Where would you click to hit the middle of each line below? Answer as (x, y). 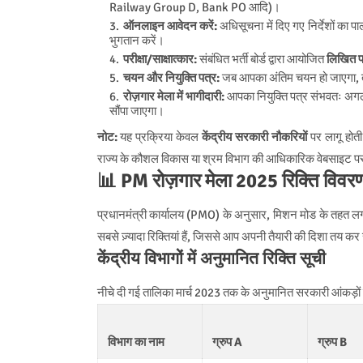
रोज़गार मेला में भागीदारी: (173, 96)
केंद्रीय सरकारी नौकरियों (254, 137)
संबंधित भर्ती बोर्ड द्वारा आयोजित (261, 59)
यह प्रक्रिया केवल (160, 137)
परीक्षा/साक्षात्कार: (160, 59)
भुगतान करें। (137, 40)
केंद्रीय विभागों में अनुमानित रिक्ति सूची (211, 258)
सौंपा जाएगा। (137, 111)
